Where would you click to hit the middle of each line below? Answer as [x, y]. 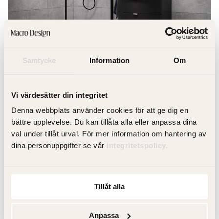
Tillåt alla [109, 187]
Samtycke [39, 60]
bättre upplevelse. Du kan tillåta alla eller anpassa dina [104, 122]
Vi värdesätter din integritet [60, 95]
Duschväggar [32, 71]
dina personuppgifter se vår [59, 146]
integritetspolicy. [138, 146]
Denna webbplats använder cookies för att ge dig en [100, 110]
